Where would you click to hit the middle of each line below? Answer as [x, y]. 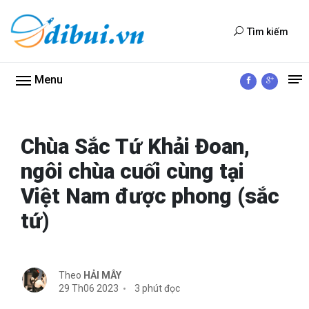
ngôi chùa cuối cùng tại [132, 171]
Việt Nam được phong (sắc [150, 196]
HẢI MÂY [102, 275]
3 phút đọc [156, 288]
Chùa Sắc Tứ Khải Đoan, [135, 147]
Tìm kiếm [268, 31]
